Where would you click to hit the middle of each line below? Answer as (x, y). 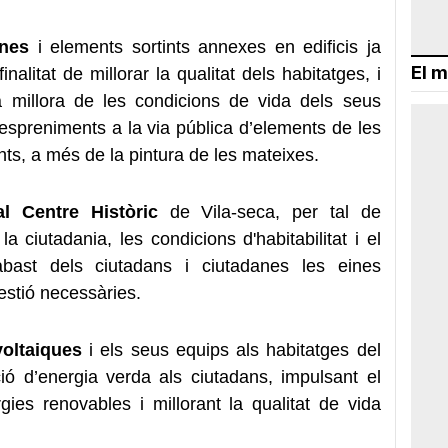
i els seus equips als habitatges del (231, 349)
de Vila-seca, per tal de (269, 211)
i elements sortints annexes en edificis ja (205, 46)
